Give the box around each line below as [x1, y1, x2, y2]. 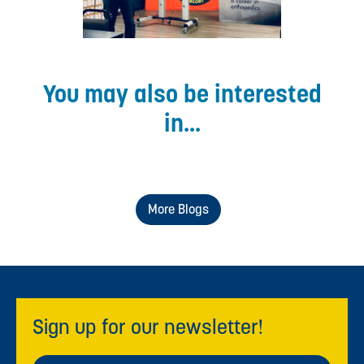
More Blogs [147, 200, 209, 218]
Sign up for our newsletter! [32, 313, 263, 340]
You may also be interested [42, 77, 322, 109]
